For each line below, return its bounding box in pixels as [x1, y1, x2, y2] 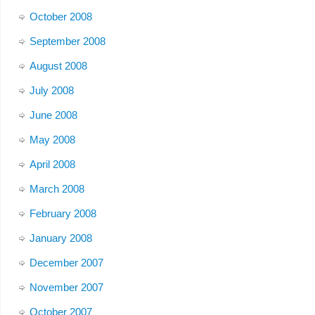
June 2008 [29, 108, 77, 121]
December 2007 [29, 256, 103, 269]
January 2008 [29, 231, 92, 244]
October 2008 [29, 10, 92, 22]
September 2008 [29, 34, 105, 47]
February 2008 [29, 207, 96, 219]
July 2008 [29, 84, 74, 96]
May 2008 [29, 133, 75, 146]
